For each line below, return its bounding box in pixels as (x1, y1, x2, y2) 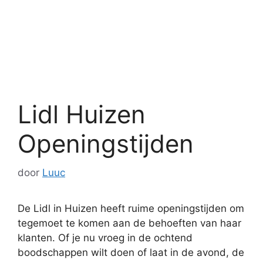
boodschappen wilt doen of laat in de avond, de (18, 246, 244, 258)
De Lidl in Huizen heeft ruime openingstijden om (18, 202, 244, 214)
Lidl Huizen (18, 99, 146, 129)
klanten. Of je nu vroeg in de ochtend (18, 231, 193, 244)
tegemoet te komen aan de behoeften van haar (18, 217, 241, 229)
